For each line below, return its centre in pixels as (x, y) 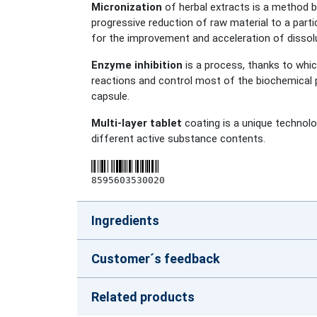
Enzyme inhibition (137, 65)
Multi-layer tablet (137, 123)
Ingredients (125, 221)
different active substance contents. (178, 139)
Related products (143, 297)
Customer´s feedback (156, 259)
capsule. (110, 97)
